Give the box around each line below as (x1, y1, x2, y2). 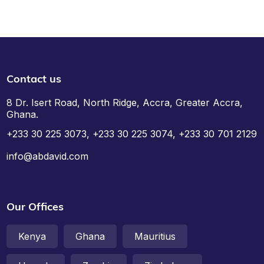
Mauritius (134, 230, 176, 242)
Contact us (6, 72, 62, 85)
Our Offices (6, 199, 64, 213)
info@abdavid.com (6, 150, 89, 162)
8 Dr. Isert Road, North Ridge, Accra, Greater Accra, (6, 97, 243, 108)
